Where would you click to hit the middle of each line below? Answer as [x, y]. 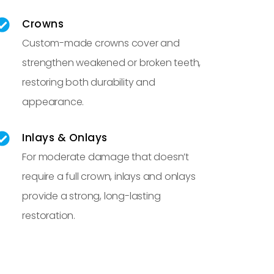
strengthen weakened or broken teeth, [112, 62]
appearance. [53, 102]
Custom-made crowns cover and [101, 43]
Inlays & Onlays [65, 137]
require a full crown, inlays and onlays [109, 176]
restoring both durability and [89, 82]
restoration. [49, 215]
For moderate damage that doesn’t [106, 157]
